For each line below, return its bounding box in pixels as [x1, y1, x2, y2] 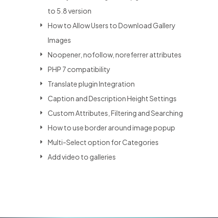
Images [48, 36, 72, 45]
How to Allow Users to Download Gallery [48, 21, 176, 30]
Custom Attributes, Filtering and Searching [48, 109, 183, 118]
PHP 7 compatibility [48, 65, 111, 74]
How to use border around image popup [48, 123, 176, 132]
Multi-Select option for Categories [48, 138, 159, 147]
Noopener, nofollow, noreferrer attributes [48, 50, 182, 59]
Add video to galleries [48, 152, 116, 162]
